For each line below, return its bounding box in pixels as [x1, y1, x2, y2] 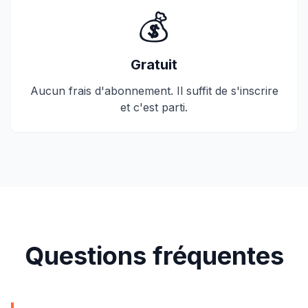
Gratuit [131, 56, 177, 73]
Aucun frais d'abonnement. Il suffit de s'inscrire [30, 84, 278, 98]
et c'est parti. [120, 100, 188, 114]
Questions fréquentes [24, 241, 284, 271]
